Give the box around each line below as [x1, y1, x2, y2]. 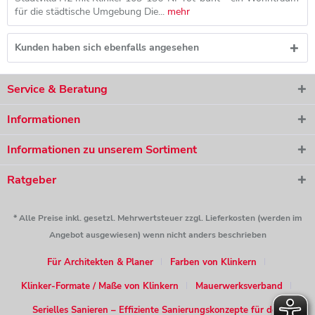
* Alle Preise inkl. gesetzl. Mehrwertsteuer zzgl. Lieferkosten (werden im [13, 212, 302, 224]
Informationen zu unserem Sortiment [7, 142, 197, 157]
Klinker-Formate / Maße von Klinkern [21, 280, 179, 293]
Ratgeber [7, 172, 56, 188]
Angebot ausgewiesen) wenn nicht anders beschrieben [49, 229, 266, 241]
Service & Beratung [7, 82, 108, 97]
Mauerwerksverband [195, 280, 283, 293]
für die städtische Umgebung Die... [15, 5, 167, 18]
